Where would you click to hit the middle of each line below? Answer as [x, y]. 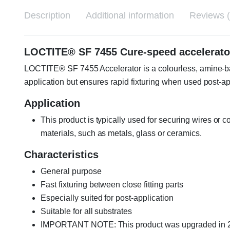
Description [47, 15]
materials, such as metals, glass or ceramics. [121, 133]
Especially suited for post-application [107, 198]
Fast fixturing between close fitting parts [112, 184]
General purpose [71, 171]
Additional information [130, 15]
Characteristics [61, 154]
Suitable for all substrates [87, 211]
